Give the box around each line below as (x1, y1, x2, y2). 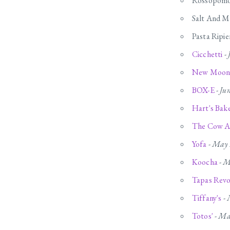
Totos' (192, 210, 213, 222)
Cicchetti (192, 49, 223, 60)
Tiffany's (192, 193, 222, 204)
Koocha (192, 157, 218, 168)
